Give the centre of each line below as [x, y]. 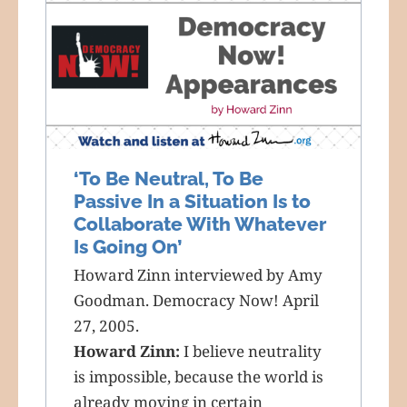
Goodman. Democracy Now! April [196, 300]
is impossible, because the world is [199, 376]
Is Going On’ [128, 246]
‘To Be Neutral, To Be [169, 178]
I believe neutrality [251, 351]
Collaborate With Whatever [200, 223]
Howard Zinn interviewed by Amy [198, 274]
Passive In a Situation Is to [192, 201]
